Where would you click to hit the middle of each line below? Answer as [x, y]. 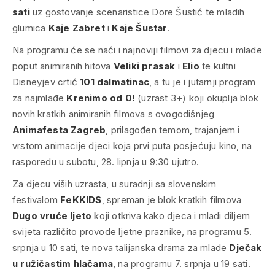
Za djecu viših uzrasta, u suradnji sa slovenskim [114, 184]
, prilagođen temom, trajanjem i [173, 130]
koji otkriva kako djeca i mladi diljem [171, 216]
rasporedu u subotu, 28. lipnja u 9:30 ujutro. [106, 162]
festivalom [37, 200]
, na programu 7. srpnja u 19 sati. [182, 264]
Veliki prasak [144, 66]
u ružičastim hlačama [63, 264]
